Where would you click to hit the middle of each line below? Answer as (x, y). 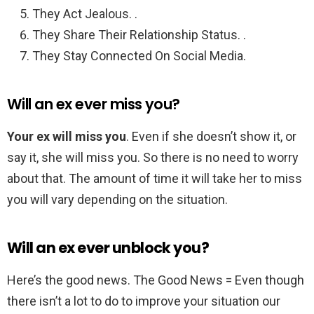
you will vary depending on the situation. (117, 200)
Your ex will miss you (67, 137)
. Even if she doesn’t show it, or (211, 137)
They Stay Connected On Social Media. (139, 56)
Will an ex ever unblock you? (108, 248)
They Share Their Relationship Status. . (139, 35)
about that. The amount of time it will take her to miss (155, 179)
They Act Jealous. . (85, 14)
